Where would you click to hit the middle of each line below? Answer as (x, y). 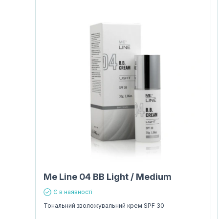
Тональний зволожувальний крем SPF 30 (104, 206)
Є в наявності (73, 192)
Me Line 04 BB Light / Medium (108, 177)
